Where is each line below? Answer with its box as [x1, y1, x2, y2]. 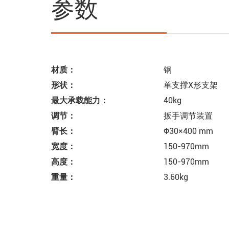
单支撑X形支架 [164, 80, 218, 90]
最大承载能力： [51, 95, 108, 105]
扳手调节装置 [76, 110, 213, 121]
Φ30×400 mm [76, 126, 213, 136]
